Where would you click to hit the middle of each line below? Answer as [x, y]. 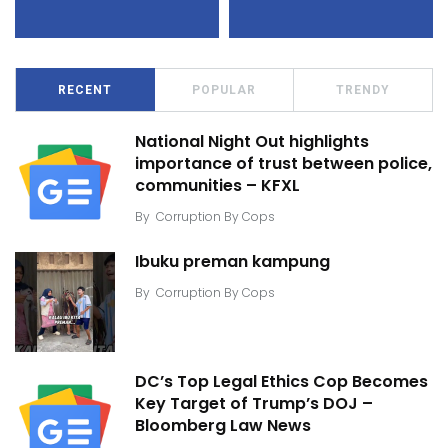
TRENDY [363, 89]
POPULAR [224, 89]
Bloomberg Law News [223, 426]
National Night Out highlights [252, 142]
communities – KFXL [217, 186]
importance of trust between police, [283, 164]
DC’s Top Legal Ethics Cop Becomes [281, 382]
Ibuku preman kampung [232, 262]
